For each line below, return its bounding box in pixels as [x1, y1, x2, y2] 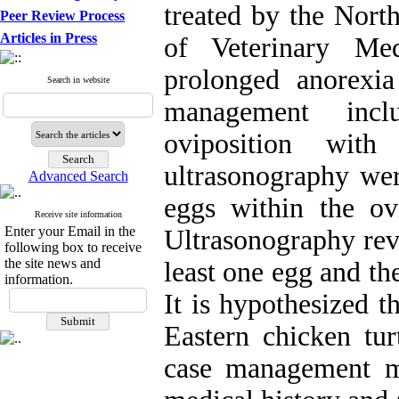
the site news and [4, 256, 101, 271]
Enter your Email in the [4, 224, 135, 239]
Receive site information [34, 209, 122, 219]
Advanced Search [28, 168, 128, 183]
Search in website [46, 75, 110, 85]
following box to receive [4, 240, 142, 255]
